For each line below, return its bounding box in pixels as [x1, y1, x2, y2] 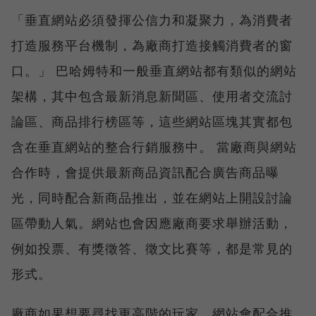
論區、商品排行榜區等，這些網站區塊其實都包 [11, 112, 293, 130]
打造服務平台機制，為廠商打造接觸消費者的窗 [11, 36, 293, 54]
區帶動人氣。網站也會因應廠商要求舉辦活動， [11, 214, 293, 231]
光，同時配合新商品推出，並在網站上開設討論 [11, 188, 293, 206]
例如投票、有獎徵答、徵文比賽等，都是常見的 [11, 239, 293, 257]
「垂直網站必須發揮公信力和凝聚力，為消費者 [11, 11, 293, 28]
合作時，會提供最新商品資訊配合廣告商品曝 [11, 163, 279, 181]
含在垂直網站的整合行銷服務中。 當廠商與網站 [11, 138, 297, 155]
